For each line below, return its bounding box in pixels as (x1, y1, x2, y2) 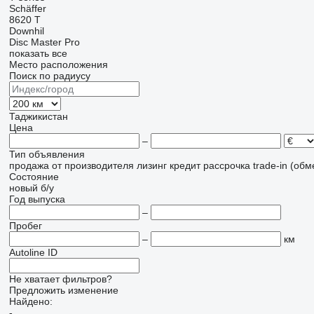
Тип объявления (8, 149, 85, 160)
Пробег (8, 220, 42, 231)
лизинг (136, 160, 167, 171)
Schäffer (8, 3, 46, 14)
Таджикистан (8, 111, 68, 122)
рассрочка (203, 160, 250, 171)
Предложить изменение (8, 285, 118, 296)
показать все (8, 48, 67, 59)
